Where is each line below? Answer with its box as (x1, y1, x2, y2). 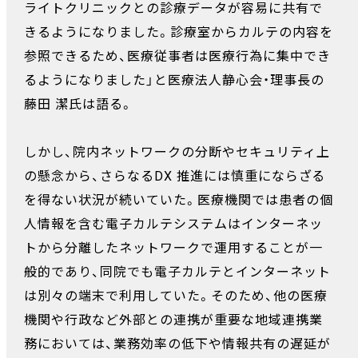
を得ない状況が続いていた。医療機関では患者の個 (24, 192, 333, 208)
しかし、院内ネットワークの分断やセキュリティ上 (24, 144, 330, 160)
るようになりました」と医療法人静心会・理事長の (24, 72, 324, 88)
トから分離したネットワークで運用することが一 (24, 240, 323, 256)
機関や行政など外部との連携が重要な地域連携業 (24, 312, 323, 328)
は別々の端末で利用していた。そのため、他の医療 (24, 288, 328, 304)
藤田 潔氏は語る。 (24, 96, 134, 112)
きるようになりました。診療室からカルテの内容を (24, 24, 333, 40)
